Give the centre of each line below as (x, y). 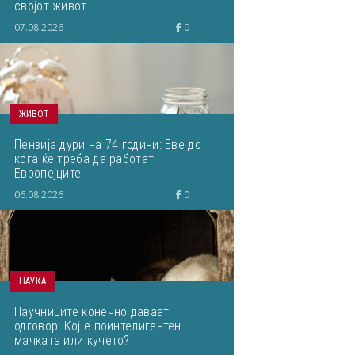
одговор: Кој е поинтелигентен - (101, 326)
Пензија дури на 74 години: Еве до (108, 145)
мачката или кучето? (72, 340)
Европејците (48, 173)
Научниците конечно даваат (92, 312)
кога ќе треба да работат (84, 159)
